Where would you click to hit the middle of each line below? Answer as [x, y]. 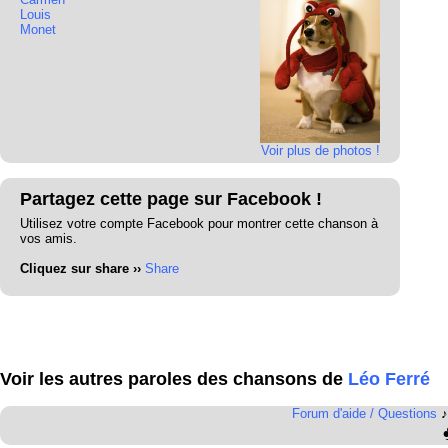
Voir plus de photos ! [320, 150]
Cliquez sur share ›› [80, 268]
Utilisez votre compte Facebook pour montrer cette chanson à [199, 223]
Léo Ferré [389, 379]
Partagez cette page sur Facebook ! [171, 198]
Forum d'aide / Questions [364, 413]
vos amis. [48, 238]
